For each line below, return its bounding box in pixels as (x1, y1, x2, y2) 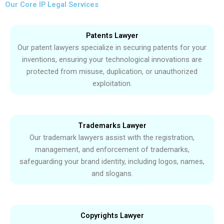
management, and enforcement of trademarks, (34, 145, 189, 154)
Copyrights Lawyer (80, 211, 144, 220)
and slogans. (91, 169, 133, 178)
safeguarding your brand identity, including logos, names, (19, 157, 204, 166)
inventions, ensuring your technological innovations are (22, 55, 202, 64)
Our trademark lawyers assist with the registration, (29, 133, 194, 142)
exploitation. (92, 79, 132, 88)
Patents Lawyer (85, 31, 138, 40)
